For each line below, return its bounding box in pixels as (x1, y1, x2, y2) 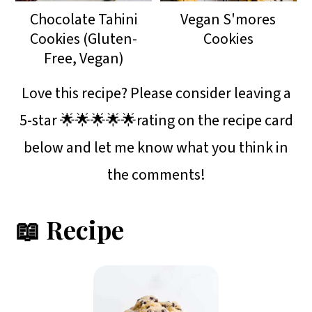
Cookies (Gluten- (30, 27, 138, 50)
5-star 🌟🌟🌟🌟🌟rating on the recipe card (19, 109, 293, 132)
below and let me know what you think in (24, 136, 288, 159)
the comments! (107, 163, 205, 186)
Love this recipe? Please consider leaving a (21, 81, 291, 104)
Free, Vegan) (43, 47, 124, 70)
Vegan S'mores (180, 8, 276, 31)
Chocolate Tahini (29, 8, 138, 31)
